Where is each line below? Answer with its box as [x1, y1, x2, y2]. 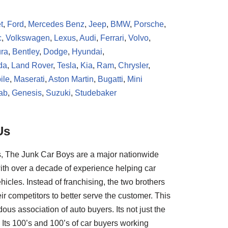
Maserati [14, 75, 45, 83]
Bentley [12, 47, 39, 56]
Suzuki [46, 89, 71, 97]
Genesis [12, 89, 42, 97]
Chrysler [118, 61, 148, 70]
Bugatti [98, 75, 123, 83]
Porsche [134, 20, 164, 28]
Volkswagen [6, 34, 50, 42]
